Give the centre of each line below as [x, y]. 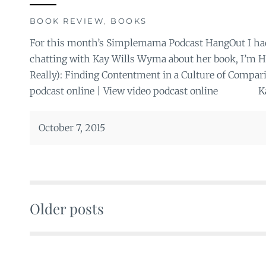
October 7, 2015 [72, 127]
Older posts [66, 208]
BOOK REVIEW [66, 20]
